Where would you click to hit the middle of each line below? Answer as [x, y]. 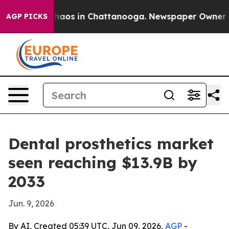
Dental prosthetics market [111, 144]
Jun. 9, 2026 [31, 203]
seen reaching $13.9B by [103, 163]
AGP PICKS [27, 16]
